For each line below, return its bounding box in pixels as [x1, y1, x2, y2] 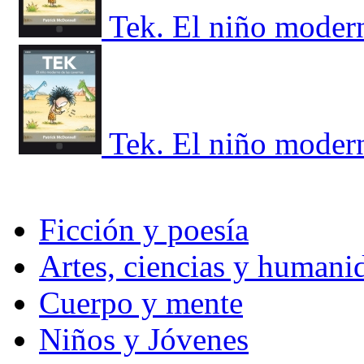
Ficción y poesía [39, 212, 249, 248]
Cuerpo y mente [39, 285, 243, 321]
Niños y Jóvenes [39, 322, 249, 357]
